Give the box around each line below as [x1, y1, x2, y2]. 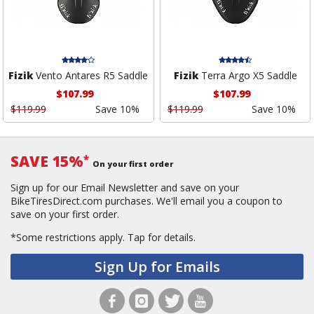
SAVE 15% [11, 151, 83, 172]
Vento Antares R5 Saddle [33, 69, 149, 83]
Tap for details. [128, 231, 196, 245]
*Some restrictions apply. [11, 231, 128, 245]
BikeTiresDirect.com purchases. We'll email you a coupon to [11, 194, 282, 208]
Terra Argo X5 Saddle [198, 69, 297, 83]
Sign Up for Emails [94, 257, 220, 277]
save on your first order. [11, 207, 119, 221]
